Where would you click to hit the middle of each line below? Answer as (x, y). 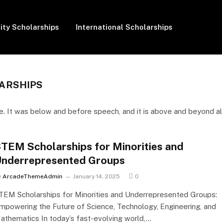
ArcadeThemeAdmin (32, 176)
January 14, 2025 (96, 176)
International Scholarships (124, 27)
